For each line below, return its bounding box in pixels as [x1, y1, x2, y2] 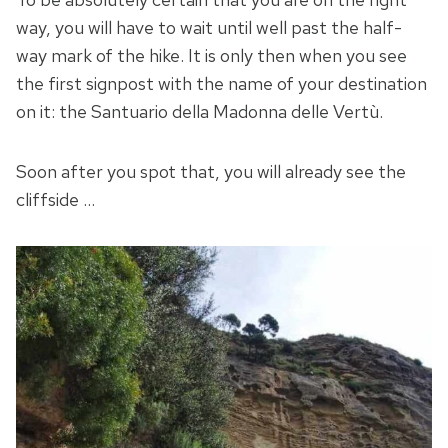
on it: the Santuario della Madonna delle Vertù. [16, 100, 383, 124]
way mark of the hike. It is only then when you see [16, 44, 407, 68]
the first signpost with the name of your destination [16, 72, 427, 96]
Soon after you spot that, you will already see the [16, 160, 406, 184]
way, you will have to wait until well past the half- [16, 16, 402, 40]
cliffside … [16, 188, 95, 212]
